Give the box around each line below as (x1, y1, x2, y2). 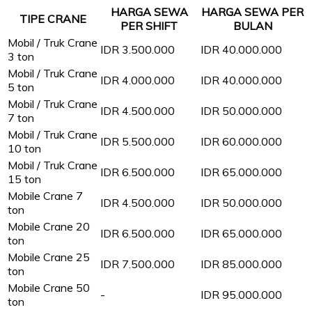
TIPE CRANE (19, 11, 86, 26)
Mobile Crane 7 (8, 188, 83, 203)
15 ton (8, 171, 41, 186)
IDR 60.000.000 (201, 134, 282, 148)
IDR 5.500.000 (100, 134, 175, 148)
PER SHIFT (120, 18, 178, 33)
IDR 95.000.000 (201, 287, 282, 302)
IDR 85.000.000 (201, 256, 282, 271)
